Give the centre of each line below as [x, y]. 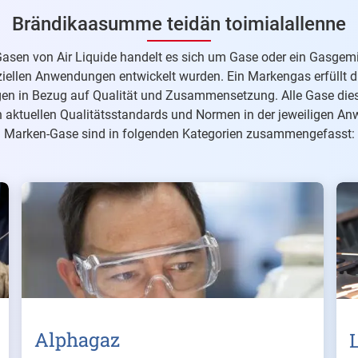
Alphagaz [77, 339]
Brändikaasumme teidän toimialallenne [179, 24]
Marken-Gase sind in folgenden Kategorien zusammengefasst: [179, 134]
